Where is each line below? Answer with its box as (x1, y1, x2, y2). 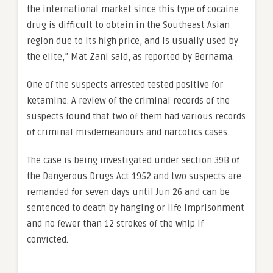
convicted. (27, 234, 73, 246)
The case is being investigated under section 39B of (27, 155, 239, 166)
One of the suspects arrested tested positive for (27, 79, 223, 91)
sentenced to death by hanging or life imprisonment (27, 202, 244, 214)
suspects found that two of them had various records (27, 111, 246, 122)
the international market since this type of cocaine (27, 4, 239, 15)
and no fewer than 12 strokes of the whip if (27, 218, 204, 230)
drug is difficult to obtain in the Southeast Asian (27, 19, 230, 31)
